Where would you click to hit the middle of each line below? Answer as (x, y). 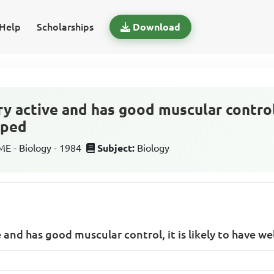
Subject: (116, 148)
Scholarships (65, 27)
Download (156, 27)
